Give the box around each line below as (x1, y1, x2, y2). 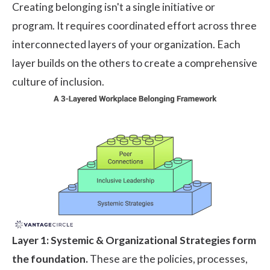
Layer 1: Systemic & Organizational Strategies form (12, 233, 256, 246)
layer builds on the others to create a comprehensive (12, 56, 257, 69)
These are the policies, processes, (88, 252, 248, 265)
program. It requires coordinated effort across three (12, 19, 257, 32)
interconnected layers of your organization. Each (12, 37, 240, 51)
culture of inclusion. (12, 75, 104, 88)
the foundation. (12, 252, 88, 265)
